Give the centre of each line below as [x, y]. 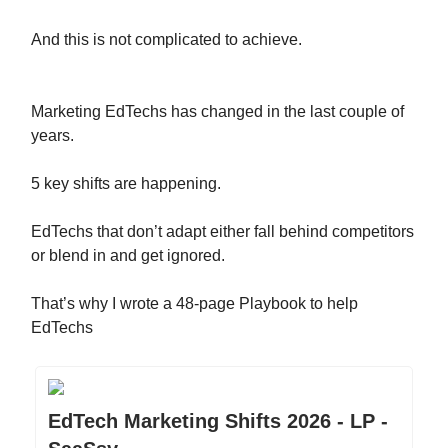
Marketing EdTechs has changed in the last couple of [217, 111]
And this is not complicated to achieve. [166, 39]
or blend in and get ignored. [128, 255]
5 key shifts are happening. [126, 183]
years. [52, 135]
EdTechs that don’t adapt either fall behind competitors [222, 231]
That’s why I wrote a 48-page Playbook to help [194, 303]
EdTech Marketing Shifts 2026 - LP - [218, 421]
